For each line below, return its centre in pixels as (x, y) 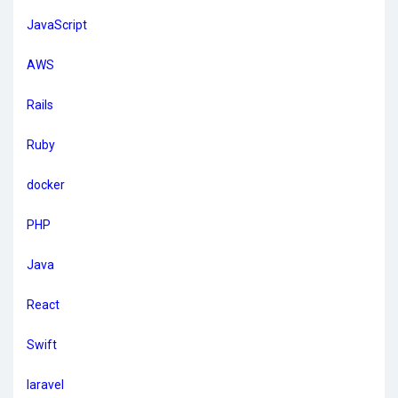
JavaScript (57, 25)
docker (46, 185)
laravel (45, 385)
